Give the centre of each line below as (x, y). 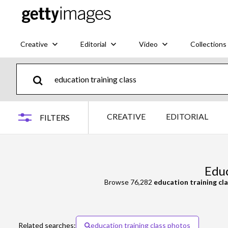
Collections (208, 44)
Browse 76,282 (129, 182)
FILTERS (55, 117)
